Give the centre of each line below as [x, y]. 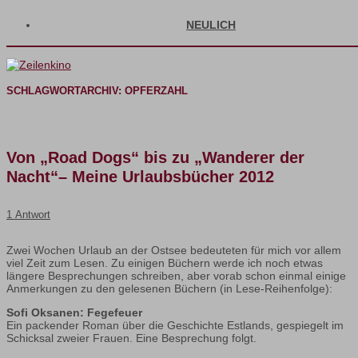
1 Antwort [28, 215]
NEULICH [211, 24]
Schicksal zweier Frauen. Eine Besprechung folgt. [131, 338]
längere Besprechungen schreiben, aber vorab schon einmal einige [176, 276]
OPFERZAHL [156, 90]
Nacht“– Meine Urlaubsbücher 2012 [140, 177]
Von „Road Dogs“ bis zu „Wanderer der [155, 158]
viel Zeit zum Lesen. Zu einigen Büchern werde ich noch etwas [165, 263]
